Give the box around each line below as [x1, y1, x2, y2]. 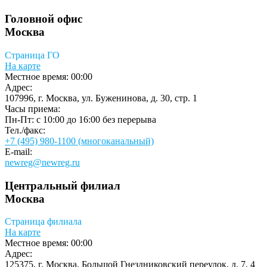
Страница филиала [5, 216, 82, 227]
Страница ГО [5, 49, 60, 60]
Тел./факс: [5, 125, 45, 135]
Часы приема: [5, 103, 60, 114]
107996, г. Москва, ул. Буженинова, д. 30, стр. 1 [5, 92, 197, 103]
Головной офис [5, 13, 82, 26]
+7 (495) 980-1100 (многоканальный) [5, 135, 154, 146]
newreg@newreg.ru [5, 157, 80, 167]
